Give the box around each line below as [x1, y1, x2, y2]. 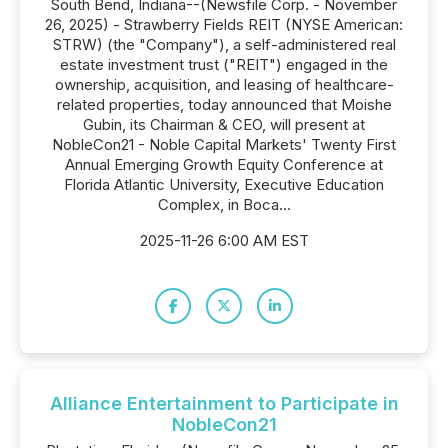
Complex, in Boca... [157, 195, 291, 214]
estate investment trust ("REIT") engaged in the [60, 55, 388, 74]
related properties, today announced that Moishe [56, 95, 392, 114]
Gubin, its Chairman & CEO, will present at [83, 115, 365, 134]
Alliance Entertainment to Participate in [49, 393, 399, 414]
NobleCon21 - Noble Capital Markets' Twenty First [52, 135, 396, 154]
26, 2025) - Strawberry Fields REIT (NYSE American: [45, 15, 403, 34]
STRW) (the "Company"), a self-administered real [52, 35, 396, 54]
